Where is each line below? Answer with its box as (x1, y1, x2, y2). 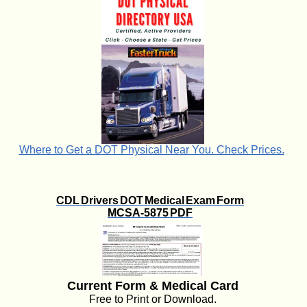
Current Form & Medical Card (66, 278, 238, 293)
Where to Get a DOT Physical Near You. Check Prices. (19, 144, 284, 156)
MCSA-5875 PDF (108, 207, 193, 219)
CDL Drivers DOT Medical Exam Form (56, 195, 244, 206)
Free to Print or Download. (88, 293, 217, 305)
